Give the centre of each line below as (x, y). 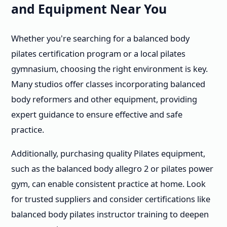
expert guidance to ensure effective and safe (97, 114)
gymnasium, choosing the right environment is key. (109, 69)
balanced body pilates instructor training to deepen (110, 214)
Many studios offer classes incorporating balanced (108, 84)
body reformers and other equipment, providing (104, 99)
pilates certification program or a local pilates (98, 53)
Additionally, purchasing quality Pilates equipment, (108, 153)
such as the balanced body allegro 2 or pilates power (112, 168)
